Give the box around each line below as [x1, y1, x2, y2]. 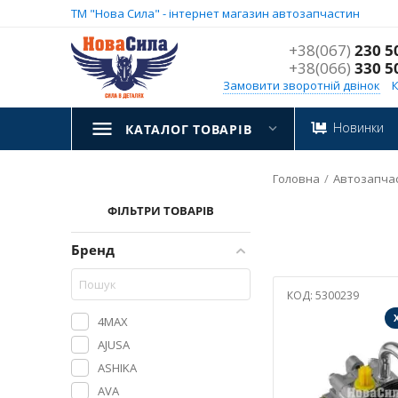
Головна [272, 171, 320, 187]
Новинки [333, 119, 384, 136]
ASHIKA [98, 359, 137, 376]
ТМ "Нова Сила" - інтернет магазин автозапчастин [71, 5, 360, 21]
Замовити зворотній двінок [223, 77, 381, 93]
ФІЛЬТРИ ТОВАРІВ [107, 203, 214, 219]
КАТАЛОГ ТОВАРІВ [125, 121, 252, 138]
